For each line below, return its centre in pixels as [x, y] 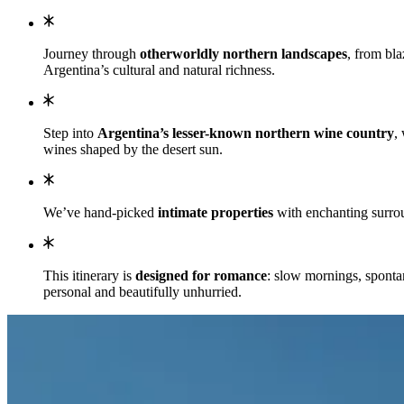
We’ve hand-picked [99, 212]
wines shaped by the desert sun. [133, 149]
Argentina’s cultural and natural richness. [159, 69]
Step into [70, 133]
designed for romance [199, 275]
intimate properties [214, 212]
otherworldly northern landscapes [243, 53]
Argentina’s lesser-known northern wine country [246, 133]
